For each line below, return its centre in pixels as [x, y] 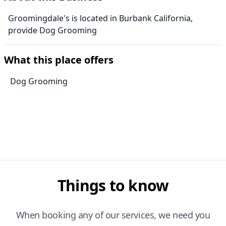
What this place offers [59, 60]
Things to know [113, 186]
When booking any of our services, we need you [113, 215]
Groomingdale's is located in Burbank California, [100, 18]
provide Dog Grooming [52, 31]
